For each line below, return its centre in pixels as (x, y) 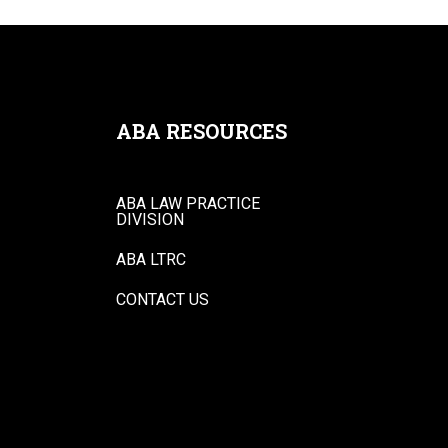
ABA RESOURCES (201, 131)
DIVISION (149, 219)
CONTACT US (162, 299)
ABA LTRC (150, 259)
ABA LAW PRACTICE (187, 203)
